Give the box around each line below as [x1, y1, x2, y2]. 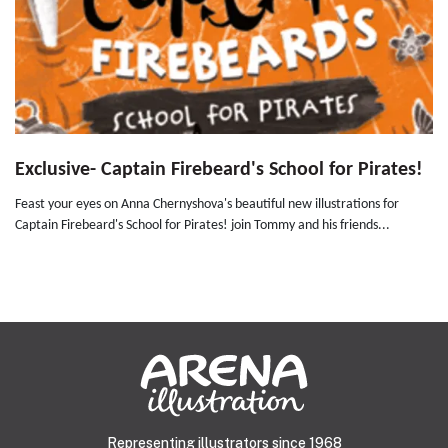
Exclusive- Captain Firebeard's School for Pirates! [15, 160, 423, 181]
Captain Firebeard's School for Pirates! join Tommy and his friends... [15, 218, 390, 234]
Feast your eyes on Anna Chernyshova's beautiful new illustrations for [15, 197, 399, 213]
